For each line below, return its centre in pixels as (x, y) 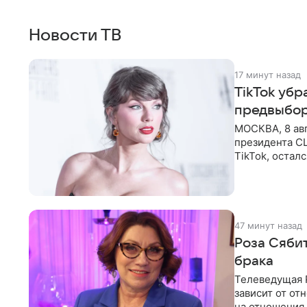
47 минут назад (268, 225)
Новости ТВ (75, 35)
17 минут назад (268, 74)
